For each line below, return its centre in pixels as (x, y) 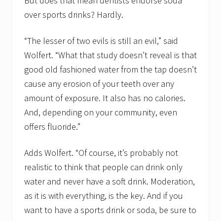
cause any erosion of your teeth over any (99, 84)
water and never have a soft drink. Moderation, (110, 182)
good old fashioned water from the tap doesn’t (110, 70)
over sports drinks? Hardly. (74, 15)
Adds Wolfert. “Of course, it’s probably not (101, 153)
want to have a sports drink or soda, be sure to (110, 210)
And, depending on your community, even (101, 112)
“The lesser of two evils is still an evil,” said (101, 41)
